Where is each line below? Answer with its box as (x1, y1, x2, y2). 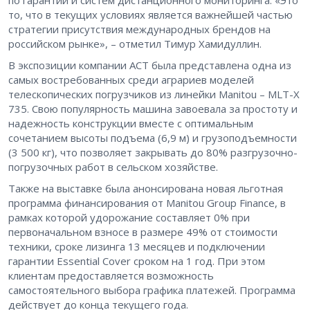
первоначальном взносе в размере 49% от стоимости (8, 224, 277, 239)
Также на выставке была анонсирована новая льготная (8, 181, 283, 195)
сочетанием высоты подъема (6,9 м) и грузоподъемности (8, 130, 297, 145)
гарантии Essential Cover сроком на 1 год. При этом (8, 253, 265, 268)
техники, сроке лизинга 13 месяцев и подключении (8, 239, 265, 253)
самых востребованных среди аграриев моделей (8, 72, 254, 86)
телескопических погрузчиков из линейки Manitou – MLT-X (8, 86, 300, 101)
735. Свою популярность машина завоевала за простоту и (8, 101, 298, 116)
